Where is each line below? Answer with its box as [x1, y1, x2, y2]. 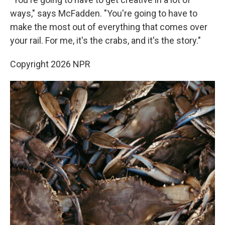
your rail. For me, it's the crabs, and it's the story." [10, 35, 201, 46]
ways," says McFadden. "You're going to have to [10, 8, 197, 19]
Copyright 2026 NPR [10, 59, 90, 69]
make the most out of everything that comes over [10, 22, 207, 32]
